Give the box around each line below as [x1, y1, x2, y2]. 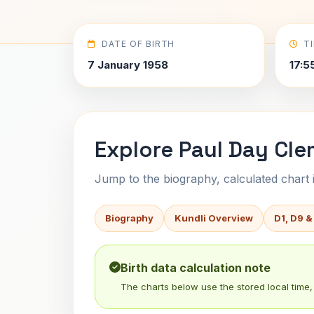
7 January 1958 [88, 58, 168, 71]
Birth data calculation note [121, 261, 271, 275]
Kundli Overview [175, 212, 253, 224]
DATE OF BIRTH [101, 39, 175, 49]
